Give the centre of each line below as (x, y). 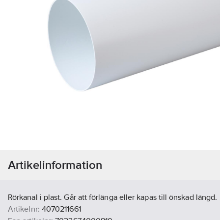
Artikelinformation (55, 165)
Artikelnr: (24, 209)
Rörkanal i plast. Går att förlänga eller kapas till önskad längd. (113, 197)
